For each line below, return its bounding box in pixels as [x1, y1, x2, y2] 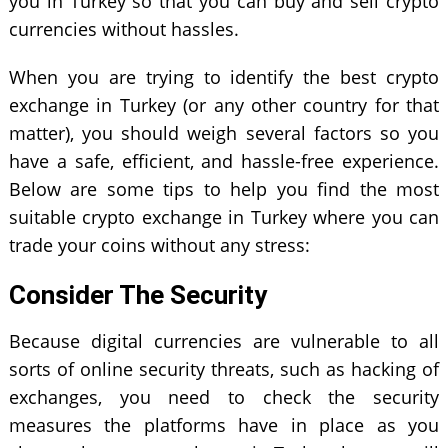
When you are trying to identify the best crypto [8, 64, 440, 89]
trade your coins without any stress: [8, 232, 310, 257]
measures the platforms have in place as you [8, 412, 440, 437]
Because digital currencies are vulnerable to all [8, 328, 440, 353]
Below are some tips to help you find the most [8, 176, 440, 201]
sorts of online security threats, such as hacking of [8, 356, 440, 381]
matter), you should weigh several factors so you [8, 120, 440, 145]
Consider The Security [8, 279, 267, 310]
